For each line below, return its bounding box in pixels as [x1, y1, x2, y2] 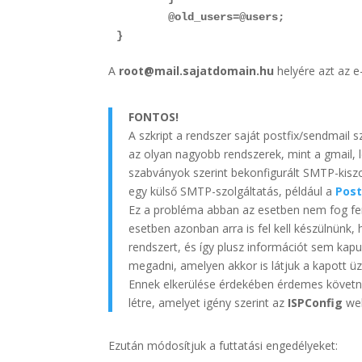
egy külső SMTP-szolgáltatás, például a [128, 183, 336, 199]
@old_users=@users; [116, 10, 285, 23]
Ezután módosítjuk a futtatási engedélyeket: [108, 337, 339, 353]
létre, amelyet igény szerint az [128, 294, 288, 310]
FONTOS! [128, 108, 179, 124]
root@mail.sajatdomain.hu [119, 62, 275, 78]
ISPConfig [288, 294, 343, 310]
